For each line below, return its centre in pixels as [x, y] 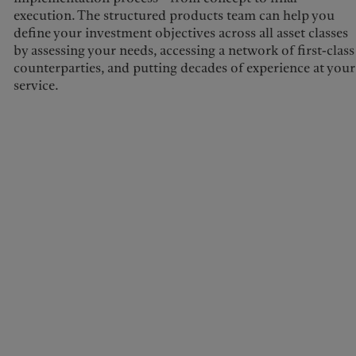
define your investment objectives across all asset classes [180, 33]
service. [36, 86]
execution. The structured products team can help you [174, 16]
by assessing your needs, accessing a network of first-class [184, 51]
